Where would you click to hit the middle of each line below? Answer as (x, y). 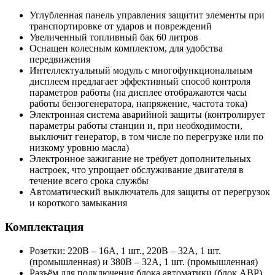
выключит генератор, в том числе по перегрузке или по (146, 137)
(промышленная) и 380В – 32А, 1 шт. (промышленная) (144, 261)
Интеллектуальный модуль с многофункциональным (141, 71)
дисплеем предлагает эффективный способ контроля (140, 82)
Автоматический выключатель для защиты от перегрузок (150, 192)
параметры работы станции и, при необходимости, (136, 126)
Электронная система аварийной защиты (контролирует (147, 115)
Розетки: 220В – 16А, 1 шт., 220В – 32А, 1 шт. (125, 250)
